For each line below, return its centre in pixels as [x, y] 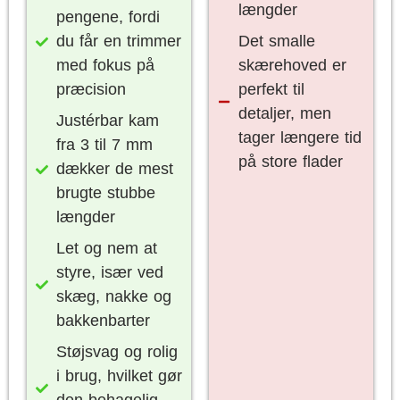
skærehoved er [292, 65]
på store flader [290, 162]
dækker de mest [114, 169]
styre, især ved [109, 272]
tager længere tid [300, 137]
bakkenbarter [103, 321]
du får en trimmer [118, 41]
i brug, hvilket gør [119, 376]
